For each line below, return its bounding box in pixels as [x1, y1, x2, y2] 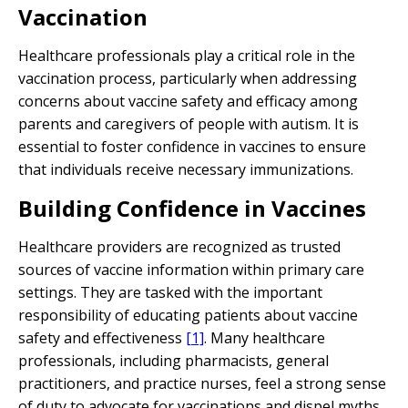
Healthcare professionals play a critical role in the [18, 46, 355, 66]
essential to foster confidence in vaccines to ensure [18, 137, 366, 157]
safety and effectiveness [18, 328, 186, 348]
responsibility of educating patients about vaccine [18, 305, 358, 325]
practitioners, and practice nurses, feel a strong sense [18, 373, 386, 393]
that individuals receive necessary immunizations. [18, 159, 353, 179]
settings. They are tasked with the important [18, 282, 322, 302]
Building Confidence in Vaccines [18, 193, 366, 223]
